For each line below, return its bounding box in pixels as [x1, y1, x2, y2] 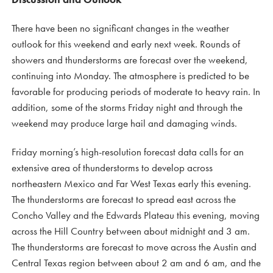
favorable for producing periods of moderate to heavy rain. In [12, 85, 260, 98]
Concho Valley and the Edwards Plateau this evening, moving [12, 208, 260, 222]
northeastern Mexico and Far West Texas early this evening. [12, 177, 251, 190]
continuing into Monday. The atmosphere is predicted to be [12, 69, 249, 82]
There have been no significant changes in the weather [12, 21, 229, 35]
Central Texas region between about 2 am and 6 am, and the [12, 256, 261, 269]
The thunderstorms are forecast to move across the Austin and [12, 240, 257, 253]
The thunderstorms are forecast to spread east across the [12, 193, 236, 206]
